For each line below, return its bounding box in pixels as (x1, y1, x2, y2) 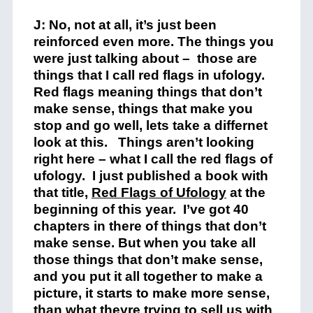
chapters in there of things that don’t (33, 219, 266, 233)
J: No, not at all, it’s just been (33, 17, 217, 32)
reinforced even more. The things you (33, 34, 274, 49)
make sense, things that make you (33, 101, 253, 116)
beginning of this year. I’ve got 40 (33, 202, 249, 217)
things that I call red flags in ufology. (33, 68, 268, 82)
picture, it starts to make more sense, (33, 286, 270, 300)
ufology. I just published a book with (33, 168, 268, 183)
